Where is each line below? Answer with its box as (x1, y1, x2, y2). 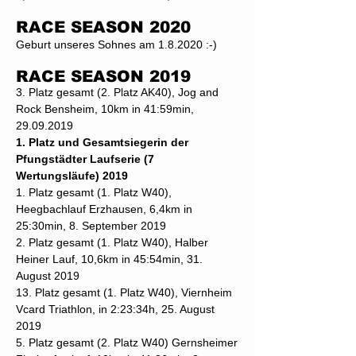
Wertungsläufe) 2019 (16, 169, 128, 182)
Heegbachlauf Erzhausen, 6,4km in (16, 203, 192, 215)
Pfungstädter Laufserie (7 (16, 153, 154, 165)
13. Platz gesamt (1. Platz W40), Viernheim (16, 286, 232, 299)
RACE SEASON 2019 (16, 68, 196, 85)
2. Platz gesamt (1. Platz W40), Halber (16, 236, 208, 249)
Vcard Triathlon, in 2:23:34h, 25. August (16, 303, 215, 315)
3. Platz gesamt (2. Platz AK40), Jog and (16, 86, 219, 99)
